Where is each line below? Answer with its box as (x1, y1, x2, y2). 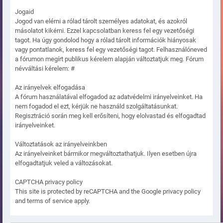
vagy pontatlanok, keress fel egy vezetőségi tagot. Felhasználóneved (15, 46, 207, 54)
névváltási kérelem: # (15, 65, 75, 73)
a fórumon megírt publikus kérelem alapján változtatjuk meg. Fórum (15, 55, 204, 63)
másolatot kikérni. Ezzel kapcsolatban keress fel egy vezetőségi (15, 27, 194, 35)
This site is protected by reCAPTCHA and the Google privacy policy (15, 188, 201, 196)
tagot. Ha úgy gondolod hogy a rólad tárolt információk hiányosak (15, 36, 196, 44)
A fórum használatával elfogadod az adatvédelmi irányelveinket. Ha (15, 93, 203, 101)
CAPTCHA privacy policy (15, 178, 83, 186)
